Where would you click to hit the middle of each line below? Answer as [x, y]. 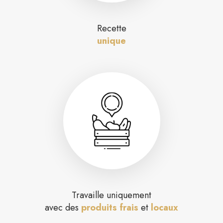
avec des [63, 207]
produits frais [110, 207]
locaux [165, 207]
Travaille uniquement [111, 195]
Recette [111, 28]
